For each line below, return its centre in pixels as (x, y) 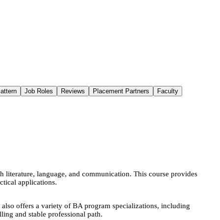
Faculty (168, 91)
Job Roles (39, 91)
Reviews (73, 91)
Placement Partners (121, 91)
